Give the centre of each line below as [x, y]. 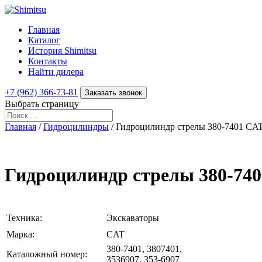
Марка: [20, 234]
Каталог [44, 40]
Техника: [24, 218]
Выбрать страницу [42, 104]
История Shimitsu [62, 51]
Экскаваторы [133, 218]
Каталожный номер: [47, 254]
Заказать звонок [113, 93]
